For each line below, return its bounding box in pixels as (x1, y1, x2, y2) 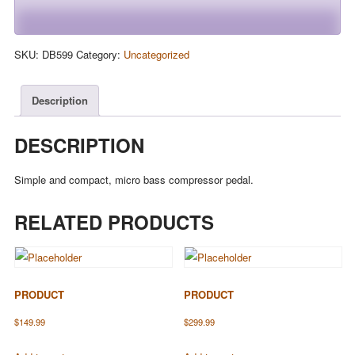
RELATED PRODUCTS (13, 208, 214, 235)
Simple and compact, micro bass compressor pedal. (13, 171, 254, 187)
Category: (75, 46, 124, 62)
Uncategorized (123, 46, 189, 62)
